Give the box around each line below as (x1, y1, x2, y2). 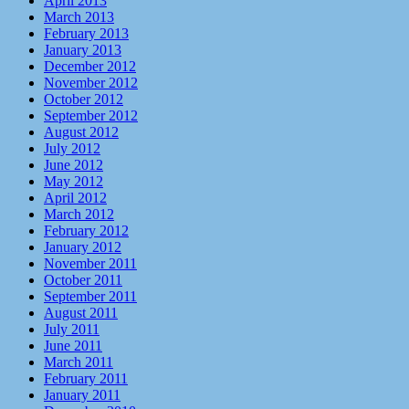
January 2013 (44, 41, 121, 58)
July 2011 (44, 320, 100, 337)
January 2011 (44, 386, 121, 403)
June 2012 (44, 156, 103, 173)
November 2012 (44, 74, 138, 90)
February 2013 (44, 25, 129, 41)
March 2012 (44, 205, 114, 222)
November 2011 (44, 255, 137, 271)
